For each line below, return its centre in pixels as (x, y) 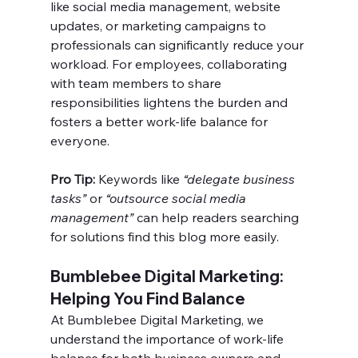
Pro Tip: (72, 179)
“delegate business (240, 179)
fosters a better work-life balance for (160, 122)
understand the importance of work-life (168, 339)
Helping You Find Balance (147, 299)
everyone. (80, 141)
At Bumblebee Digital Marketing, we (158, 320)
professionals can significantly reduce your (178, 45)
